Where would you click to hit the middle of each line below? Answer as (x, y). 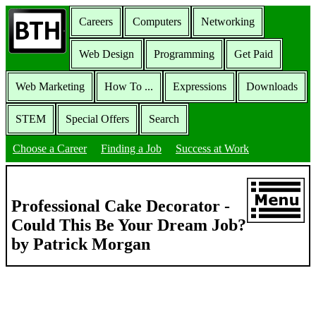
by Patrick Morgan (81, 244)
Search (164, 119)
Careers (96, 22)
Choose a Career (50, 148)
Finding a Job (131, 148)
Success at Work (212, 148)
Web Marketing (50, 86)
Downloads (272, 86)
